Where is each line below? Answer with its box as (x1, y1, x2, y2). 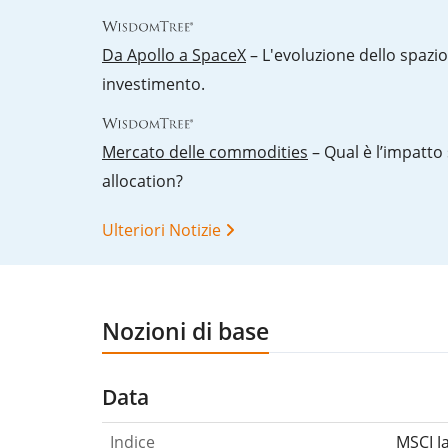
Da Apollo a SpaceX (102, 44, 246, 67)
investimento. (102, 73, 205, 96)
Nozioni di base (102, 315, 269, 348)
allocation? (102, 170, 183, 193)
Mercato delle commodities (102, 141, 308, 164)
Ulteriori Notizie (102, 219, 221, 242)
